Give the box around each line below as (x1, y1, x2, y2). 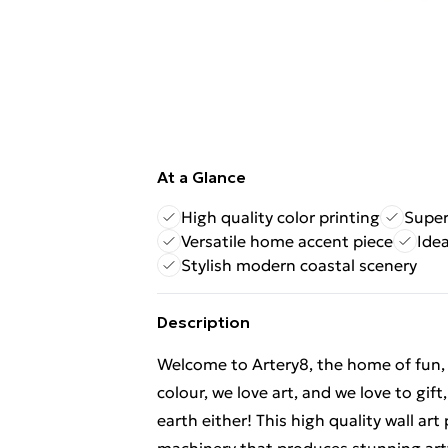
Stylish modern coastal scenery (181, 255, 417, 275)
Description (157, 312, 250, 332)
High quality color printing (181, 207, 380, 227)
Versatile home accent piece (181, 231, 393, 251)
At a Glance (157, 167, 246, 187)
